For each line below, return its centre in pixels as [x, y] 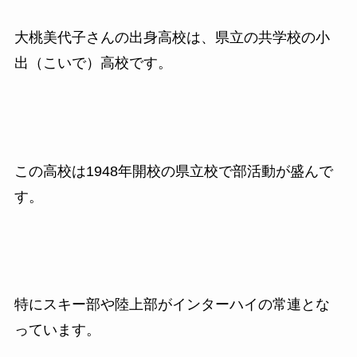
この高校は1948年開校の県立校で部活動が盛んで [173, 171]
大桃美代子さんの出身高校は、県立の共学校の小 [172, 37]
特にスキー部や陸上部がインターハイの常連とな [172, 305]
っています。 [57, 330]
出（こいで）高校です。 [93, 63]
